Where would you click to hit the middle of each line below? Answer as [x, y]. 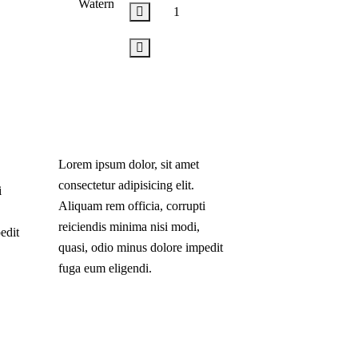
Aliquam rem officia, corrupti [131, 205]
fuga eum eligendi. [105, 268]
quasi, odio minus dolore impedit [140, 247]
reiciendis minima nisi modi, [129, 226]
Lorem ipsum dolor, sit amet [128, 164]
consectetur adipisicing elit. [126, 185]
